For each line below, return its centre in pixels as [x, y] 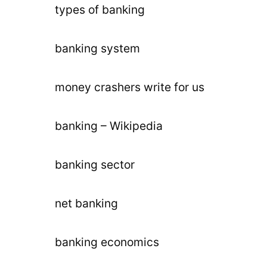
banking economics [107, 242]
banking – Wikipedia [109, 126]
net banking [86, 203]
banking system [97, 48]
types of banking [100, 10]
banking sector [95, 164]
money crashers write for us [130, 87]
